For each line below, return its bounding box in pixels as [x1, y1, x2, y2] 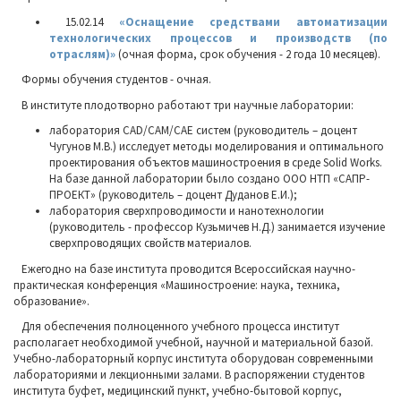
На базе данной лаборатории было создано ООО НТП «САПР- [49, 171, 370, 186]
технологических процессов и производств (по [49, 30, 388, 46]
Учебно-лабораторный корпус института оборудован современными [13, 351, 373, 366]
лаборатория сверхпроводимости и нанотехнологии [49, 203, 327, 218]
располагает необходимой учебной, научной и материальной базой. [13, 335, 373, 350]
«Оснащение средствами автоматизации [118, 13, 388, 30]
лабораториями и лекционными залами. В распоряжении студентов [13, 367, 364, 382]
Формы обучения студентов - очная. [13, 72, 211, 87]
